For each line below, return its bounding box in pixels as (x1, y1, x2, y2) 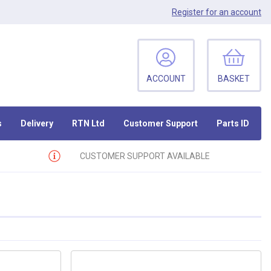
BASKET (218, 74, 250, 83)
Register (172, 7, 204, 17)
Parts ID (216, 118, 249, 128)
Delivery (21, 118, 54, 128)
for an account (204, 7, 261, 17)
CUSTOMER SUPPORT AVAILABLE (79, 151, 210, 161)
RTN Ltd (72, 118, 105, 128)
